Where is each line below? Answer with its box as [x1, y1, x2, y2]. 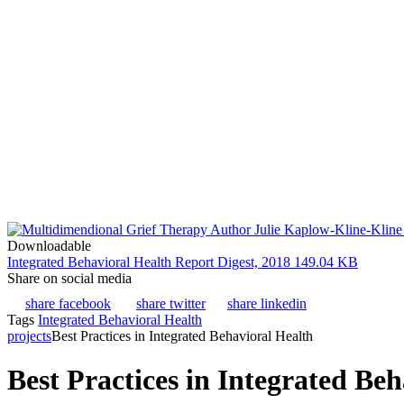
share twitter [136, 296, 206, 311]
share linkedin [227, 296, 307, 311]
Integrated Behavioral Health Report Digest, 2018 [7, 254, 290, 270]
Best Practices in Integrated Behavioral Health [51, 328, 313, 344]
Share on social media [7, 271, 132, 286]
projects [7, 328, 51, 344]
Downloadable [7, 238, 91, 253]
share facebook [25, 296, 111, 311]
